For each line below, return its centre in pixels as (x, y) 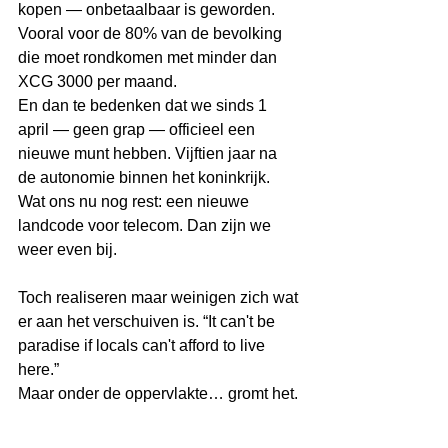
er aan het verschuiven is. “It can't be (148, 321)
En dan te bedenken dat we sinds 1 (144, 105)
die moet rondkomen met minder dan (149, 57)
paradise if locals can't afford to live (143, 345)
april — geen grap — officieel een (138, 129)
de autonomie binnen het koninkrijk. (146, 177)
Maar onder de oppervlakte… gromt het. (158, 393)
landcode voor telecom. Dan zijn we (146, 225)
